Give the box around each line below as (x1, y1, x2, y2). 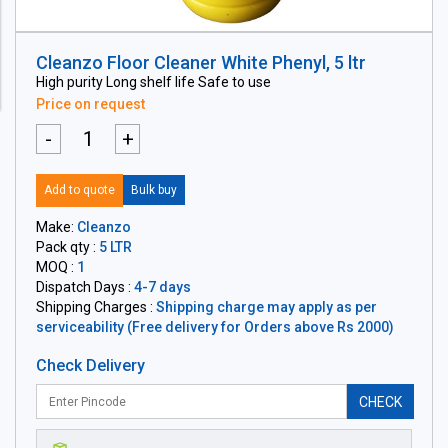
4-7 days (134, 279, 191, 295)
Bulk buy (131, 183, 177, 197)
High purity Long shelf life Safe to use (36, 74, 271, 90)
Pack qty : (36, 239, 99, 255)
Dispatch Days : (36, 279, 134, 295)
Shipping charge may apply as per (156, 299, 377, 315)
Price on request (36, 96, 145, 112)
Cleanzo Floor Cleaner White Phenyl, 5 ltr (36, 52, 366, 73)
